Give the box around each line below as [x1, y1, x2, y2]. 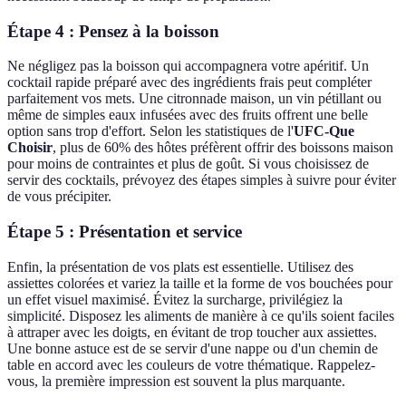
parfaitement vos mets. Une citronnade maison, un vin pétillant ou [7, 91, 382, 107]
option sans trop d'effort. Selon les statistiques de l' [7, 123, 294, 140]
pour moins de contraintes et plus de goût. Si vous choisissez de [7, 156, 369, 172]
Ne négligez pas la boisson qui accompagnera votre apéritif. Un [7, 58, 369, 74]
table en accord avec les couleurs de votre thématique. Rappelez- [7, 356, 375, 372]
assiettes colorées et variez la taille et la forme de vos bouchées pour [7, 275, 392, 291]
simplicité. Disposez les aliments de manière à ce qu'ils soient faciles [7, 307, 394, 324]
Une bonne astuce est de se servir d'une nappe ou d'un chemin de [7, 340, 378, 356]
